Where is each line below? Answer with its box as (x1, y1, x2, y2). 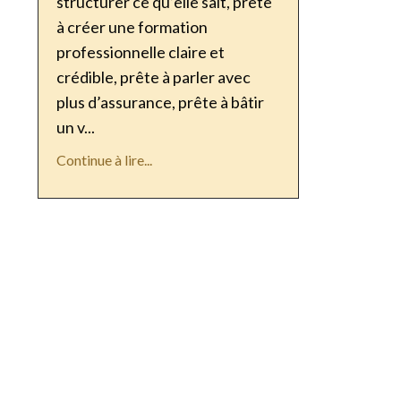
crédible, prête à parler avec (56, 67, 251, 88)
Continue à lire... (56, 151, 152, 169)
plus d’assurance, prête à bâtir (56, 92, 264, 113)
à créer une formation (56, 17, 208, 38)
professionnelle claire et (56, 42, 225, 63)
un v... (56, 117, 95, 138)
